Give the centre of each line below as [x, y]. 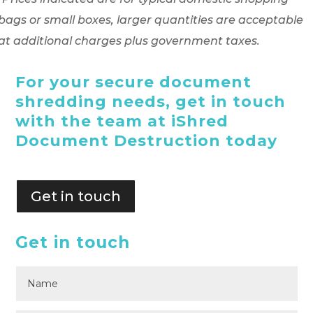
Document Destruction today [147, 141]
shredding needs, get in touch [151, 102]
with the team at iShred [122, 122]
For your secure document [134, 82]
